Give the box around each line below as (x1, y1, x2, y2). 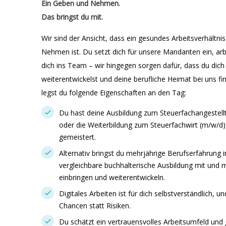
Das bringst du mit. (41, 12, 103, 22)
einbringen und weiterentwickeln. (59, 173, 165, 182)
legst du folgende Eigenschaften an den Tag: (41, 88, 186, 97)
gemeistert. (59, 132, 96, 142)
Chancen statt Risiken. (59, 201, 131, 210)
